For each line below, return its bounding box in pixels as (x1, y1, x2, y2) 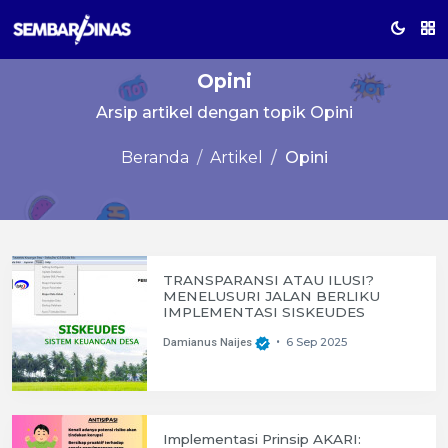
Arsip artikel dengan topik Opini (95, 102, 353, 123)
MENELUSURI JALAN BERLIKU (163, 288, 380, 304)
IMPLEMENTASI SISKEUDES (163, 304, 365, 320)
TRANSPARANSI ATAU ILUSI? (163, 272, 374, 288)
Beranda (120, 148, 189, 168)
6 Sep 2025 (286, 335, 347, 350)
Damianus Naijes (163, 336, 252, 350)
